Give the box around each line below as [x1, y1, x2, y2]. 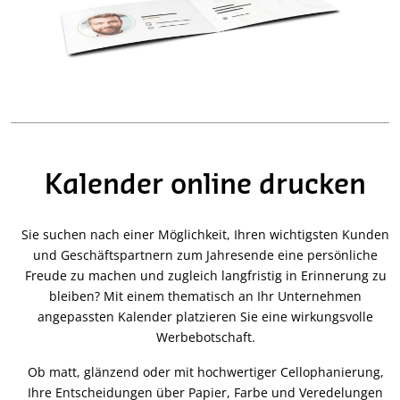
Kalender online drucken [45, 172, 366, 200]
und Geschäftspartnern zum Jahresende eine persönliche [33, 246, 378, 264]
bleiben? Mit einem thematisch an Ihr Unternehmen [49, 287, 362, 305]
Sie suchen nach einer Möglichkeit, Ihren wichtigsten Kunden [21, 226, 389, 244]
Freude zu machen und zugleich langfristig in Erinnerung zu [24, 267, 387, 285]
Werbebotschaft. [155, 329, 255, 346]
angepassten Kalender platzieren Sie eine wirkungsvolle [37, 308, 373, 326]
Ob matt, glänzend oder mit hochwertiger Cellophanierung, [27, 363, 384, 381]
